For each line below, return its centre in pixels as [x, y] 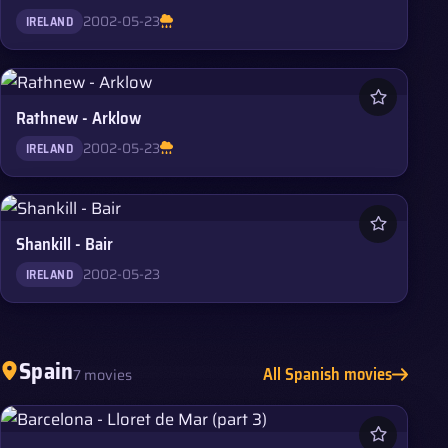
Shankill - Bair [65, 244]
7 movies [103, 375]
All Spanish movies [327, 374]
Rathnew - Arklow [79, 117]
